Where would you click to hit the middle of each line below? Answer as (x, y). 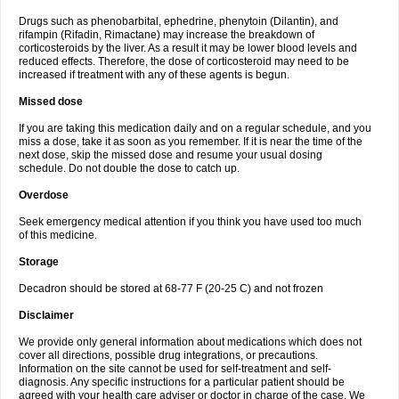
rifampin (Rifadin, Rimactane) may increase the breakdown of (167, 35)
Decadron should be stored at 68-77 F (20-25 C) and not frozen (171, 289)
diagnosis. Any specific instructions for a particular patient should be (182, 382)
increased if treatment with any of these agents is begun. (154, 75)
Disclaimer (46, 315)
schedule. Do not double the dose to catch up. (129, 168)
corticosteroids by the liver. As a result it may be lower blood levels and (188, 48)
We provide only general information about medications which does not (190, 342)
